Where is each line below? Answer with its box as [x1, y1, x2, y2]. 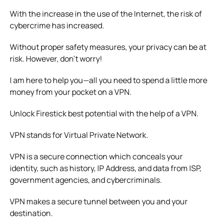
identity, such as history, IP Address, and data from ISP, [10, 162, 201, 174]
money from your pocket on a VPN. [10, 86, 131, 97]
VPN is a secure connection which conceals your [10, 151, 183, 162]
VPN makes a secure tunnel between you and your [10, 196, 188, 207]
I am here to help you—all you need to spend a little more [10, 74, 207, 86]
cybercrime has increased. [10, 20, 104, 31]
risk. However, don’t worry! [10, 53, 102, 64]
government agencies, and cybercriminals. [10, 174, 162, 185]
